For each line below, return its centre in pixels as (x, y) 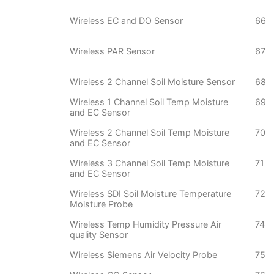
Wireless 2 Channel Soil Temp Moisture (150, 133)
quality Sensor (99, 235)
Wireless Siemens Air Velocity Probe (143, 255)
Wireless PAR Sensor (112, 51)
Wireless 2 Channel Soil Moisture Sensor (152, 82)
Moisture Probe (101, 204)
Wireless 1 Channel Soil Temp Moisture (149, 102)
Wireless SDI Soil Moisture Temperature (150, 194)
